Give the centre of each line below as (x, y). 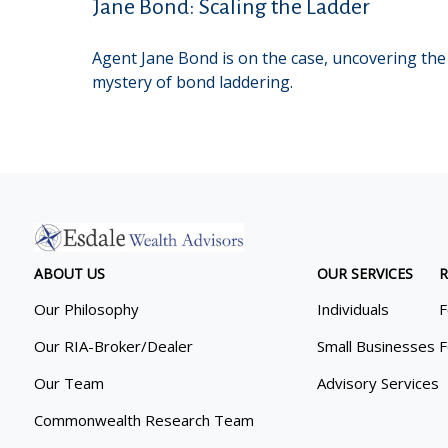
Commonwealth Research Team (143, 419)
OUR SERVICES (364, 273)
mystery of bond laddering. (192, 82)
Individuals (352, 308)
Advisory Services (377, 382)
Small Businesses (375, 345)
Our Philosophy (86, 308)
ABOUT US (69, 273)
